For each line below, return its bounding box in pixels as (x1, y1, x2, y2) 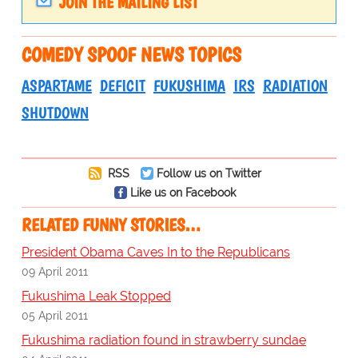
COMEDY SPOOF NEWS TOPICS (21, 42, 241, 67)
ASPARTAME (21, 76, 92, 96)
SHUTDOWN (21, 103, 89, 123)
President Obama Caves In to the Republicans (21, 245, 290, 261)
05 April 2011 (21, 308, 88, 323)
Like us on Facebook (129, 185, 236, 200)
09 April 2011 (21, 265, 88, 279)
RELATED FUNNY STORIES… (21, 214, 201, 237)
